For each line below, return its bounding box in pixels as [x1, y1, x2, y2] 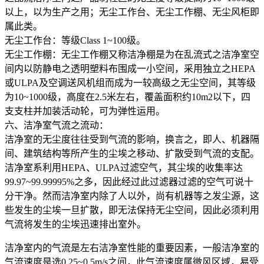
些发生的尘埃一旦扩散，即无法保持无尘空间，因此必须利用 [5, 204, 259, 215]
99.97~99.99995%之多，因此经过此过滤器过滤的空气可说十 [5, 176, 253, 187]
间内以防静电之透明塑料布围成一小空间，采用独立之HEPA [5, 63, 256, 74]
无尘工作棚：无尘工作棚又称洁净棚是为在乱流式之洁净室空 [5, 49, 259, 60]
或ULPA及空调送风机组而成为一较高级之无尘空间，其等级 [5, 77, 256, 88]
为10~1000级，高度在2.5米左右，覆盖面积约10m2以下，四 [5, 91, 250, 102]
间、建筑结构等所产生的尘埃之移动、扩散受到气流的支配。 [5, 148, 259, 159]
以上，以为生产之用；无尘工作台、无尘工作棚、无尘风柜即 [5, 6, 259, 17]
